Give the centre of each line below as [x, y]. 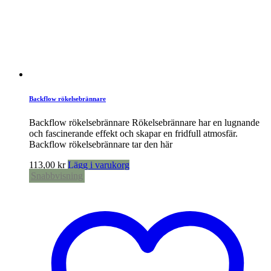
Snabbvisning [57, 175]
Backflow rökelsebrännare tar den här [101, 144]
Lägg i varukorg [99, 165]
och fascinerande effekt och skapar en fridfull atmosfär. [133, 133]
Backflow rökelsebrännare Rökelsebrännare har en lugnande [144, 122]
